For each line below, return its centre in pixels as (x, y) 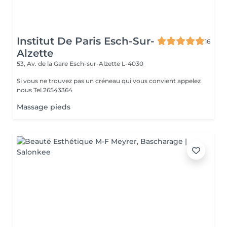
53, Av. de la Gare (43, 64)
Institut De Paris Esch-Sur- (86, 41)
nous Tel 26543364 (53, 90)
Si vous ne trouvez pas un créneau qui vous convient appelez (109, 81)
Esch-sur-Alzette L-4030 (106, 64)
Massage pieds (44, 107)
